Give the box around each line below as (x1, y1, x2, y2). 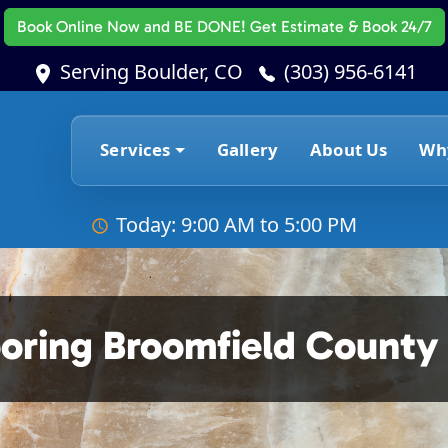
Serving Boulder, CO (60, 58, 243, 85)
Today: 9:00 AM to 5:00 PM (115, 210, 357, 238)
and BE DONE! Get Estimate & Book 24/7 (139, 17, 432, 36)
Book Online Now (16, 17, 140, 36)
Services (100, 138, 171, 162)
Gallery (216, 138, 279, 162)
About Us (310, 138, 388, 162)
